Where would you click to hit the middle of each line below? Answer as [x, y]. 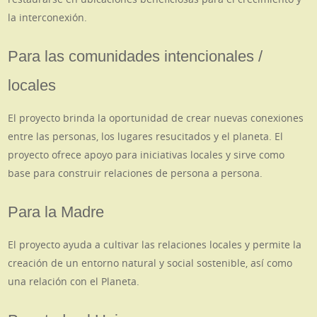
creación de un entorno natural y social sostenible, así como [150, 263]
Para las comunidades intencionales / [136, 56]
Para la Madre [56, 212]
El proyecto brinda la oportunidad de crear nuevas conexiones [156, 118]
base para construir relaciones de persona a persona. [136, 173]
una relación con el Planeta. [74, 282]
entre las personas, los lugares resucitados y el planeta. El [146, 137]
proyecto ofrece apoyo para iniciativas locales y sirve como [146, 155]
